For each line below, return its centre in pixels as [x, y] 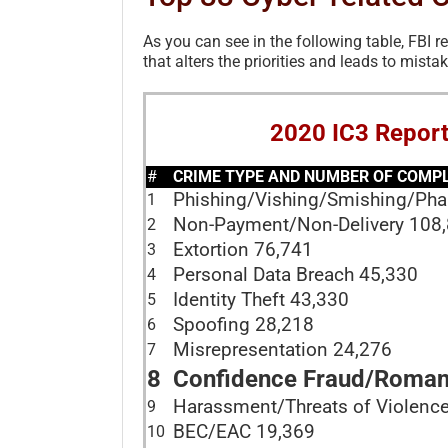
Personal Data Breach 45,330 [295, 274]
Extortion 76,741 [243, 249]
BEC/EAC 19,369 [244, 431]
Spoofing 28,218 [243, 324]
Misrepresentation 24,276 [282, 349]
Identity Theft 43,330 [261, 299]
